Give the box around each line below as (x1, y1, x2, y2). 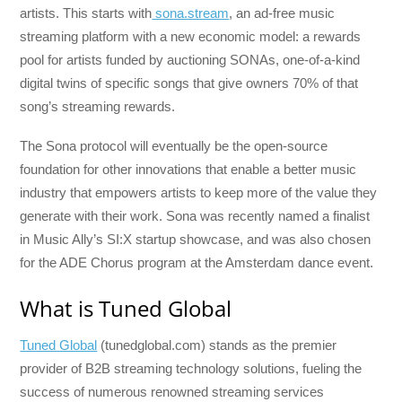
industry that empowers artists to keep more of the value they (20, 185, 378, 201)
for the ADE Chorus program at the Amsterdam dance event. (20, 255, 374, 271)
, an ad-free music (229, 5, 336, 22)
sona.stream (152, 5, 230, 22)
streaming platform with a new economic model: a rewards (20, 29, 362, 45)
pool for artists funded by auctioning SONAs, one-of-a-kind (20, 52, 361, 68)
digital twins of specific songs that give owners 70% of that (20, 75, 359, 92)
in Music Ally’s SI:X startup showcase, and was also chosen (20, 232, 371, 248)
